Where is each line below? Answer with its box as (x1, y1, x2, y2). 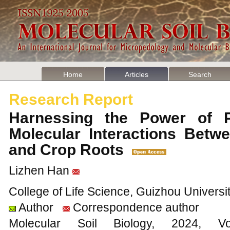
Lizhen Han (9, 164, 69, 177)
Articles (125, 70, 148, 79)
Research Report (9, 91, 133, 108)
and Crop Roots (9, 141, 132, 158)
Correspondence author (70, 201, 199, 214)
